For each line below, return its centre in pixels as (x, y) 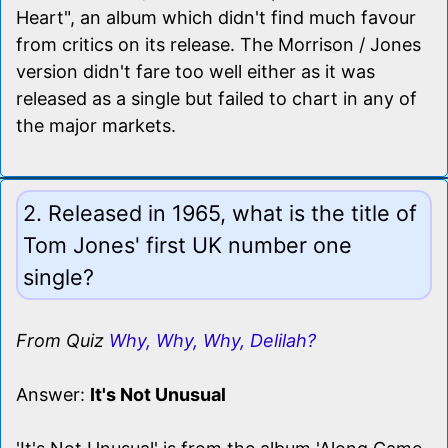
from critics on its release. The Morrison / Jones (218, 44)
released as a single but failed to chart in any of (216, 98)
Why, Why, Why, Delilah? (212, 340)
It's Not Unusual (158, 394)
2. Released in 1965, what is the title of (220, 212)
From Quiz (62, 340)
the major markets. (96, 125)
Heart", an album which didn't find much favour (216, 17)
